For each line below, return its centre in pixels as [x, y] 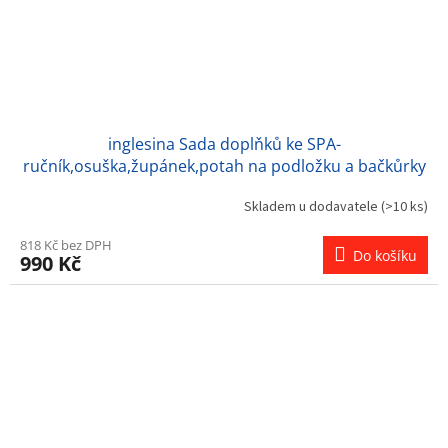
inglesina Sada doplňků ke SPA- [224, 144]
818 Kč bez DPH [66, 245]
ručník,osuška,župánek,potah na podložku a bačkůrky [224, 166]
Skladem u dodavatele [312, 206]
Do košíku [385, 256]
